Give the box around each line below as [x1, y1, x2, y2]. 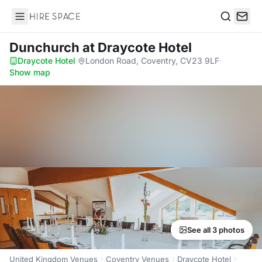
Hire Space [11, 16, 60, 28]
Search [219, 22, 250, 35]
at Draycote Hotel [82, 40, 192, 55]
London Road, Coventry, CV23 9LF [85, 56, 219, 65]
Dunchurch [9, 40, 82, 55]
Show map [9, 67, 50, 77]
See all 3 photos [187, 225, 244, 235]
